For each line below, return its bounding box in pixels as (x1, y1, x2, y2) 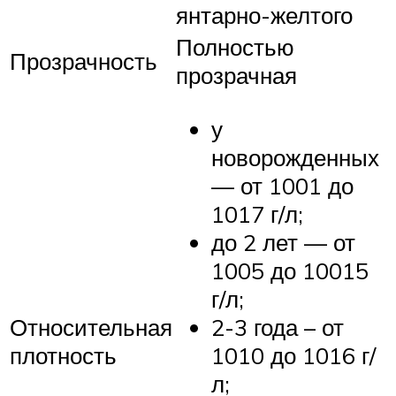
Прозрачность (10, 46, 157, 75)
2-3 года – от (211, 313, 344, 342)
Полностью (176, 32, 294, 61)
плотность (10, 340, 117, 369)
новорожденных (211, 143, 379, 172)
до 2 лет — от (211, 228, 355, 257)
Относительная (10, 312, 172, 341)
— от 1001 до (211, 171, 354, 201)
